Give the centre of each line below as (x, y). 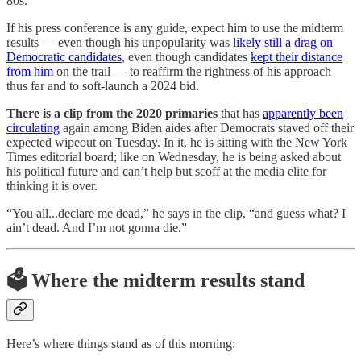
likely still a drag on (283, 43)
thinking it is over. (52, 186)
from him (30, 72)
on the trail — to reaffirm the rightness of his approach (192, 72)
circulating (33, 128)
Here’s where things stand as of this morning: (121, 344)
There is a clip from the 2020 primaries (112, 114)
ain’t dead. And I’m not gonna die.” (97, 228)
